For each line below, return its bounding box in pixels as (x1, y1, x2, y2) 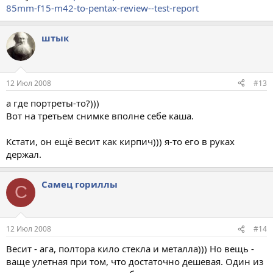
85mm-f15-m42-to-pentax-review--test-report (6, 2, 199, 14)
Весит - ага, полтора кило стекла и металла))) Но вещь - (6, 243, 254, 255)
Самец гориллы (41, 177, 118, 190)
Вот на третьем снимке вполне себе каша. (6, 109, 194, 122)
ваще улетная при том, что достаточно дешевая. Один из (6, 255, 263, 268)
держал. (6, 147, 41, 160)
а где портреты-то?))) (6, 96, 99, 109)
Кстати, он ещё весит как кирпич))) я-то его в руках (6, 135, 235, 147)
